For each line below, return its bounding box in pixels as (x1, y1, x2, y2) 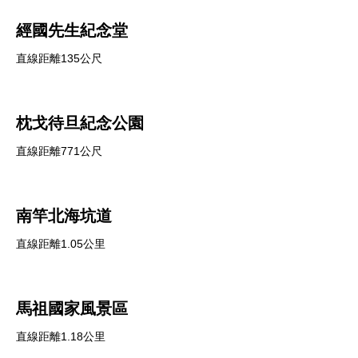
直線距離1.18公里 (16, 330, 105, 343)
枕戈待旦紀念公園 (16, 114, 144, 132)
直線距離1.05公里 (16, 237, 105, 250)
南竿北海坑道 (16, 207, 112, 225)
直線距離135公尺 (16, 52, 102, 65)
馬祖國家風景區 (16, 300, 128, 317)
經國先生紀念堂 (16, 22, 128, 39)
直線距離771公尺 (16, 145, 102, 157)
